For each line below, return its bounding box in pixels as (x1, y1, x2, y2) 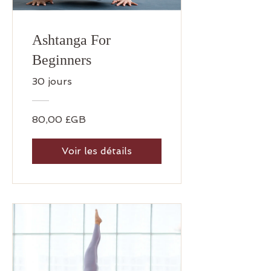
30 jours (32, 75, 72, 87)
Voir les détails (62, 145, 132, 157)
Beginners (32, 51, 91, 68)
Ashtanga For (32, 31, 111, 48)
